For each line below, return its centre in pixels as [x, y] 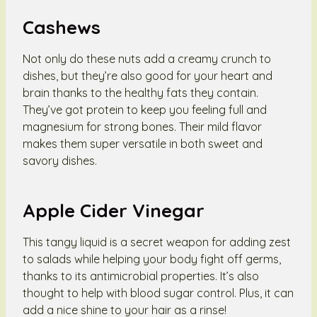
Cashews [62, 27]
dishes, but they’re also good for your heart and [148, 75]
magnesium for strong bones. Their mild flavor [142, 126]
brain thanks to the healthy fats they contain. [140, 92]
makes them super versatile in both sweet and [143, 143]
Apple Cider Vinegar [114, 210]
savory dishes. [60, 160]
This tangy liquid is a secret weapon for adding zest [157, 242]
